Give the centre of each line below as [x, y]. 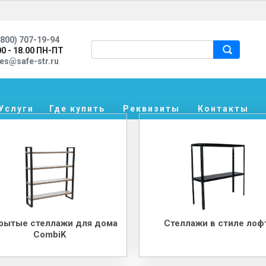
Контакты [223, 109]
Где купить [77, 109]
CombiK [50, 234]
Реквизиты [151, 109]
